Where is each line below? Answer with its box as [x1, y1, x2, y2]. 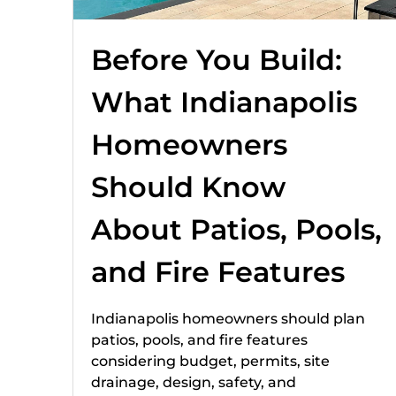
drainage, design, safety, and [91, 374, 296, 392]
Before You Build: [91, 42, 342, 78]
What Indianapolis [91, 85, 357, 120]
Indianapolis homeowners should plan [91, 310, 365, 328]
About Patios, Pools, [91, 212, 382, 247]
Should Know [91, 170, 286, 205]
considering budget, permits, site [91, 353, 330, 370]
